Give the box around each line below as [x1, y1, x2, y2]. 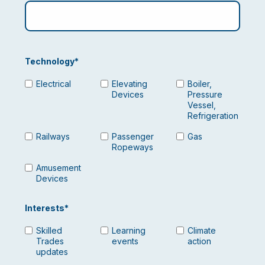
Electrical [36, 79, 71, 89]
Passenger [111, 131, 154, 141]
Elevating [111, 79, 147, 89]
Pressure [187, 89, 222, 100]
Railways [36, 131, 70, 141]
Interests [25, 202, 64, 213]
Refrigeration [187, 111, 238, 121]
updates [36, 246, 68, 257]
